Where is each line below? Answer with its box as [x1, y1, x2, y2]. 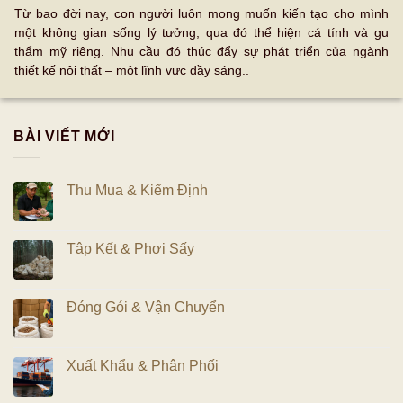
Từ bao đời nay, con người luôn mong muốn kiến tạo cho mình [14, 6, 389, 21]
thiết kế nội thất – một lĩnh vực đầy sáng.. [14, 63, 250, 77]
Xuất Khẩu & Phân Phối [67, 357, 219, 373]
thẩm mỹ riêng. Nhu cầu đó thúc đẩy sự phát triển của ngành [14, 44, 389, 58]
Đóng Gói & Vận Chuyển [67, 299, 225, 315]
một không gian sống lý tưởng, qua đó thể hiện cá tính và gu [14, 25, 389, 40]
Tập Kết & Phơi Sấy [67, 240, 194, 256]
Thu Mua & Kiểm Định [67, 182, 208, 198]
